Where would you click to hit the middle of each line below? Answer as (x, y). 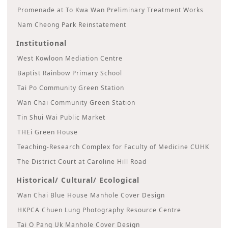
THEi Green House (48, 132)
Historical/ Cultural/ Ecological (78, 180)
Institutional (41, 43)
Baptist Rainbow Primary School (70, 73)
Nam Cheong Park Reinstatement (72, 24)
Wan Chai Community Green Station (77, 102)
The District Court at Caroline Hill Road (82, 161)
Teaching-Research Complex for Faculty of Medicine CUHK (113, 147)
